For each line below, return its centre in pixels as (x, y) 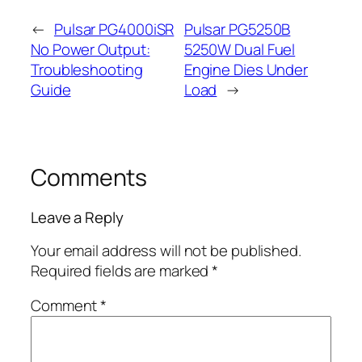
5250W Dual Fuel (240, 49)
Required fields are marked (122, 270)
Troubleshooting (87, 69)
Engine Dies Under (246, 69)
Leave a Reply (77, 218)
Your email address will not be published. (166, 250)
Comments (89, 177)
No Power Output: (90, 49)
